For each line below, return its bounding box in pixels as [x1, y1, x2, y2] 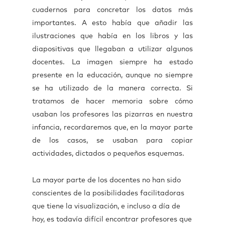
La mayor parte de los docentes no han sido [32, 177, 181, 184]
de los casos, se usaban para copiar [32, 137, 193, 144]
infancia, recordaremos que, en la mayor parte [32, 124, 193, 131]
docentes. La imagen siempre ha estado [32, 59, 193, 66]
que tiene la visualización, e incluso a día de [32, 203, 180, 210]
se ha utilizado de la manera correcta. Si [32, 85, 193, 92]
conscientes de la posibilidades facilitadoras [32, 190, 184, 197]
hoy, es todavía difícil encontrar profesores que [32, 216, 192, 223]
